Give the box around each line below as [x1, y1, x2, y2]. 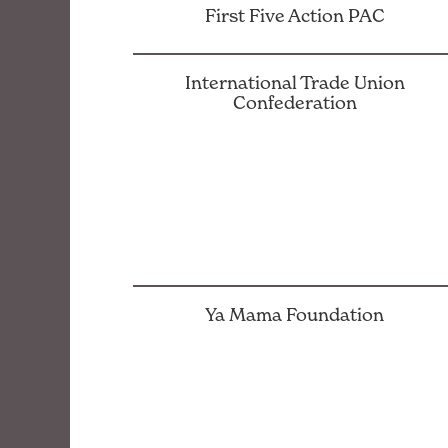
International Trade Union [184, 72, 405, 93]
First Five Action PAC [204, 5, 385, 26]
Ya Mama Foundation [205, 303, 385, 325]
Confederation [232, 92, 357, 113]
